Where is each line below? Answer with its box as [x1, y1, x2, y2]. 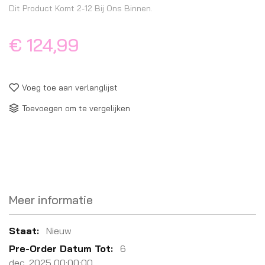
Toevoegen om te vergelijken [22, 103, 130, 114]
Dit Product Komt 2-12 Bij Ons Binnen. [9, 3, 153, 14]
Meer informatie [9, 192, 93, 208]
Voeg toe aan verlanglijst [22, 82, 118, 93]
